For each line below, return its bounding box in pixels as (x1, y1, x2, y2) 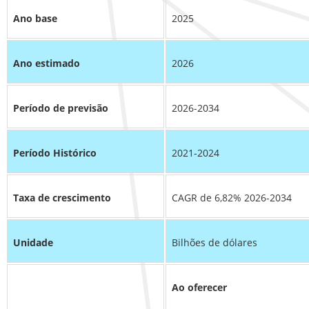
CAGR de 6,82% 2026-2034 (172, 191, 292, 205)
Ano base (13, 12, 57, 26)
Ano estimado (13, 57, 80, 70)
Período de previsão (13, 101, 108, 115)
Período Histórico (13, 146, 97, 160)
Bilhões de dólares (172, 236, 257, 250)
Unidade (13, 236, 53, 250)
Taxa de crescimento (13, 191, 111, 205)
